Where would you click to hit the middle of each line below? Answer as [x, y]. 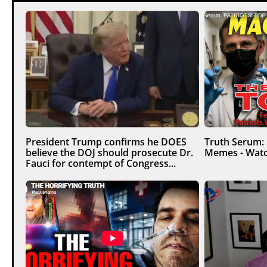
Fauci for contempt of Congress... [100, 163]
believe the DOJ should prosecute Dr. [109, 152]
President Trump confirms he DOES [106, 142]
